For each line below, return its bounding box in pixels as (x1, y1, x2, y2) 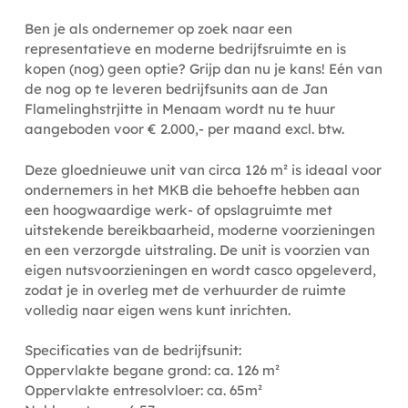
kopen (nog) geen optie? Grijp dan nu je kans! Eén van (24, 60, 382, 77)
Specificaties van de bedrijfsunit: (24, 342, 241, 359)
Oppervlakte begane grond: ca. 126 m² (24, 362, 280, 379)
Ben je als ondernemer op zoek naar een (24, 20, 292, 37)
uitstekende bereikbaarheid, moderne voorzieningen (24, 220, 375, 239)
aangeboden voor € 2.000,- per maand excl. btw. (24, 120, 344, 138)
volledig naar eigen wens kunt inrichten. (24, 301, 291, 319)
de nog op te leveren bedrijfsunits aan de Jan (24, 80, 328, 97)
